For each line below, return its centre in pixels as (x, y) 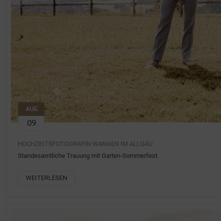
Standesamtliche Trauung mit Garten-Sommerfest (88, 156)
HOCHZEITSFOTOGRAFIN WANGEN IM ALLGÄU (85, 144)
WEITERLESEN (46, 178)
